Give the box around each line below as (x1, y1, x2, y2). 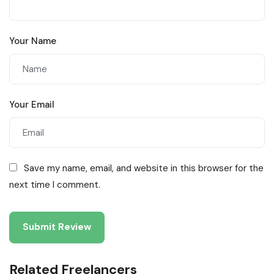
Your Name (9, 35, 56, 48)
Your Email (9, 98, 54, 111)
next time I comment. (9, 179, 100, 191)
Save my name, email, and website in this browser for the (24, 162, 264, 174)
